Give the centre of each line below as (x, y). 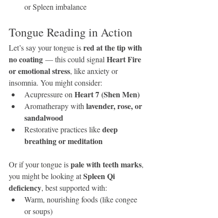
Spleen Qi (100, 176)
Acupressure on (49, 94)
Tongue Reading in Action (71, 32)
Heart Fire (125, 59)
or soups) (38, 211)
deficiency (25, 188)
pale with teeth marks (106, 164)
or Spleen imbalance (55, 7)
